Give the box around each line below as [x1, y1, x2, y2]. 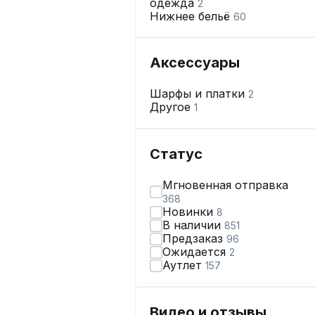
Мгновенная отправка [162, 178, 288, 192]
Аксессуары [150, 54, 240, 71]
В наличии [162, 218, 224, 232]
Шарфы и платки [150, 86, 248, 101]
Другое [150, 100, 194, 114]
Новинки [162, 205, 217, 219]
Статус [150, 146, 202, 162]
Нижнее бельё [150, 9, 233, 23]
